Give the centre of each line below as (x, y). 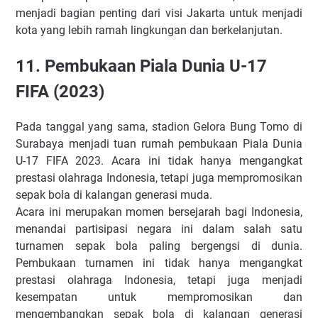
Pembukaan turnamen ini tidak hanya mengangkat (159, 263)
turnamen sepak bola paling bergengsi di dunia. (159, 246)
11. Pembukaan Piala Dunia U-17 (141, 66)
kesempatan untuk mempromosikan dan (159, 297)
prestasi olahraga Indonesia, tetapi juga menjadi (159, 280)
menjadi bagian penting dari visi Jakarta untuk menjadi (159, 13)
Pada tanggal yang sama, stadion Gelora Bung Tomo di (159, 127)
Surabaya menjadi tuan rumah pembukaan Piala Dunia (159, 144)
